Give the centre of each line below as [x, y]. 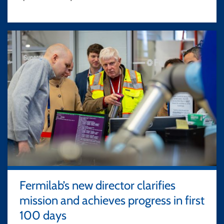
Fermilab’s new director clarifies [97, 185]
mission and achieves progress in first [112, 200]
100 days [43, 215]
